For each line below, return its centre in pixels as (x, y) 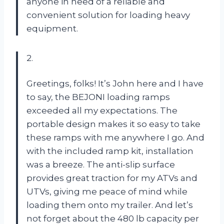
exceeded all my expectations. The (102, 110)
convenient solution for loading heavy (108, 15)
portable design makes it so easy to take (113, 124)
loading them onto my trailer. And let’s (110, 205)
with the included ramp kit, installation (110, 151)
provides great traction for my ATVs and (112, 178)
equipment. (52, 28)
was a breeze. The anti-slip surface (101, 164)
